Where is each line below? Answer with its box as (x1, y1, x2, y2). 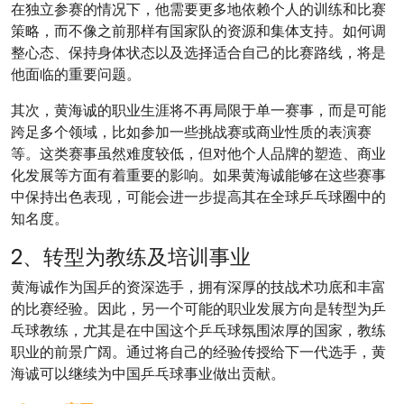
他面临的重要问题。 (11, 64, 141, 85)
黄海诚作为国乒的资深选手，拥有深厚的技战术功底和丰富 (11, 277, 386, 298)
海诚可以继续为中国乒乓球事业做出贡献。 (11, 363, 285, 384)
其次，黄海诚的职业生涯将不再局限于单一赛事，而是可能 (11, 100, 386, 121)
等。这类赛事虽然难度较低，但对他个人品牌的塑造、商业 (11, 143, 386, 164)
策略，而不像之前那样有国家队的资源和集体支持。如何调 (11, 21, 386, 41)
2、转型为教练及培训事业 (11, 242, 251, 271)
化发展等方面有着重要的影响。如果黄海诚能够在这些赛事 (11, 165, 386, 186)
